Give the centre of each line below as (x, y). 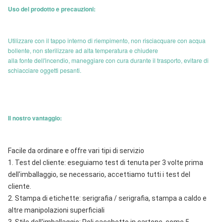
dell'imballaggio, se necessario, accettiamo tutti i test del (99, 174)
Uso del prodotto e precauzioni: (52, 9)
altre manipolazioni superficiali (56, 210)
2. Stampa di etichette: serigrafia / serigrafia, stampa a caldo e (107, 198)
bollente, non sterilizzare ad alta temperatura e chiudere (83, 50)
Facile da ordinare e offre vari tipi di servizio (76, 151)
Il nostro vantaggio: (35, 118)
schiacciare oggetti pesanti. (45, 70)
